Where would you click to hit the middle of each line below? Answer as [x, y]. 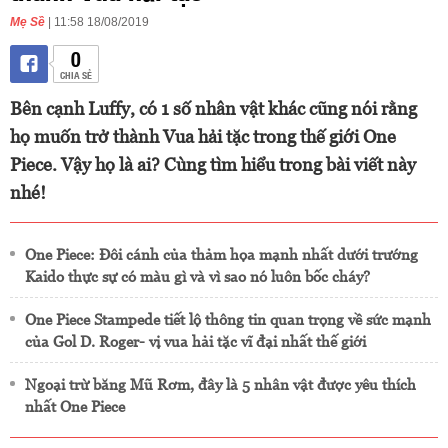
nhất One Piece [75, 406]
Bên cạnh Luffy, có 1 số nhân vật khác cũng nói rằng [213, 108]
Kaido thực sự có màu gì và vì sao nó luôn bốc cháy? [197, 276]
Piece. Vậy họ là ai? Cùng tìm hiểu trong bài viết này [213, 164]
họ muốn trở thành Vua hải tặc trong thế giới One [203, 136]
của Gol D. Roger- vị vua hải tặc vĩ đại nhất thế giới [195, 341]
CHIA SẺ [75, 74]
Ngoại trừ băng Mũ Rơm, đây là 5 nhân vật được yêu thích [220, 384]
